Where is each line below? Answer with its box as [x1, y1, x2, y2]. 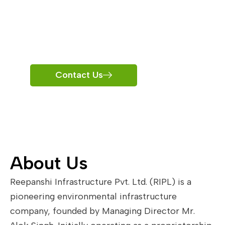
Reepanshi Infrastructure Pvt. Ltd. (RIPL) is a [10, 176, 191, 187]
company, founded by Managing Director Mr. [10, 205, 195, 216]
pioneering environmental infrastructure [10, 191, 177, 202]
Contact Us [55, 69, 103, 80]
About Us [10, 152, 88, 174]
